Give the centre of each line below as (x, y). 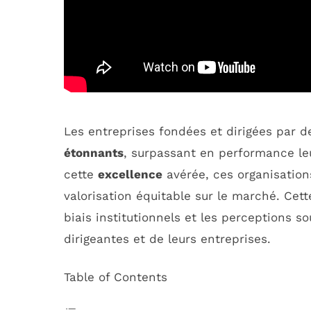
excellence (130, 174)
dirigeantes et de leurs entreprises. (167, 238)
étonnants (94, 152)
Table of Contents (116, 277)
